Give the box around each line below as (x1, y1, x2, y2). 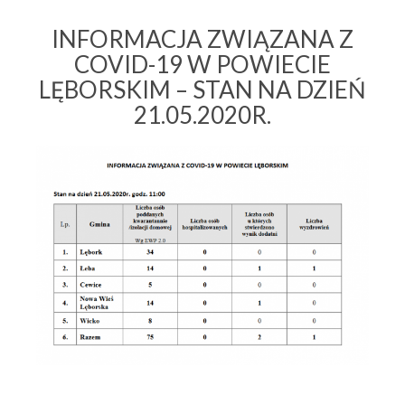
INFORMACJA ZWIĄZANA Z (52, 24, 353, 53)
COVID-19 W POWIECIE (74, 50, 331, 79)
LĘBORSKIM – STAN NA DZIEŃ (39, 75, 366, 104)
